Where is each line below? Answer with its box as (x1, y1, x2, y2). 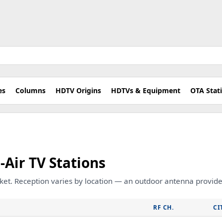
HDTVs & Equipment (111, 86, 180, 95)
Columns (15, 86, 46, 95)
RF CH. (153, 203, 174, 212)
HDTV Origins (55, 86, 101, 95)
